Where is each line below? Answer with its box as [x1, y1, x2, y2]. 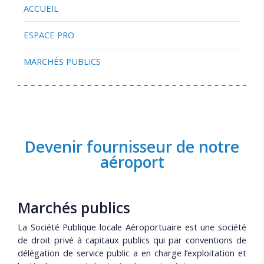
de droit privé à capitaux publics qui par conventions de [18, 234, 246, 246]
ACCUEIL [24, 2, 58, 14]
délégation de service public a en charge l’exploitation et [18, 247, 246, 259]
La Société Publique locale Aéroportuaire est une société [18, 221, 246, 233]
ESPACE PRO [24, 29, 74, 41]
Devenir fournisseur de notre [25, 136, 239, 157]
